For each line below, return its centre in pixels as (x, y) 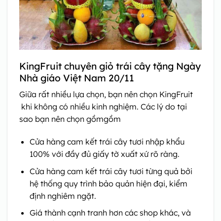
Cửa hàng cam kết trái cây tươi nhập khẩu (107, 142)
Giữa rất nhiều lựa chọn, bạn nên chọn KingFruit (106, 94)
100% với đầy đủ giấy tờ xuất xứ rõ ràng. (104, 154)
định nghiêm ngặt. (63, 196)
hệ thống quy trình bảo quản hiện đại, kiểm (108, 183)
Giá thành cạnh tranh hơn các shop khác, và (110, 213)
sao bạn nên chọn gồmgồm (70, 119)
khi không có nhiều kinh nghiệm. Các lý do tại (104, 107)
